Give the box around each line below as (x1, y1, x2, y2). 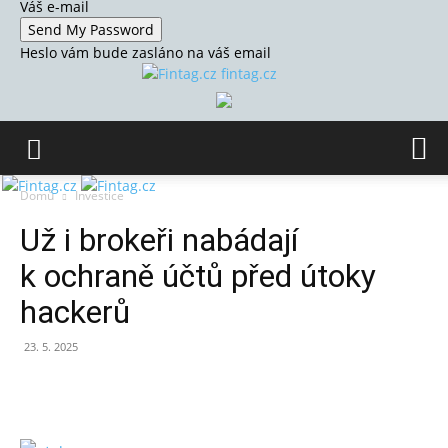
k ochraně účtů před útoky (20, 257, 376, 295)
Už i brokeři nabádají (20, 221, 298, 259)
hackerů (20, 293, 130, 331)
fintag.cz (220, 64, 277, 83)
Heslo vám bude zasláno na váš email (20, 43, 271, 62)
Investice (75, 187, 124, 204)
